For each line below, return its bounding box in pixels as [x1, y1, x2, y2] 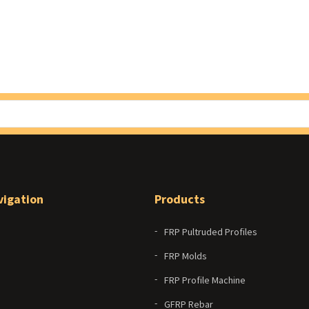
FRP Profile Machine [164, 274, 246, 287]
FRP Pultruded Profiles [164, 226, 257, 239]
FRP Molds [164, 250, 207, 263]
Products [154, 191, 205, 208]
